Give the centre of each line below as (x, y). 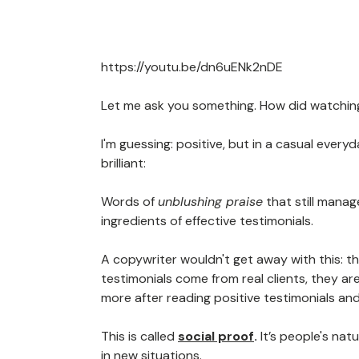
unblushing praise (210, 202)
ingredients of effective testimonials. (207, 221)
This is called (138, 337)
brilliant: (123, 163)
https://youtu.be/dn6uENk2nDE (192, 67)
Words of (129, 202)
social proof (216, 337)
